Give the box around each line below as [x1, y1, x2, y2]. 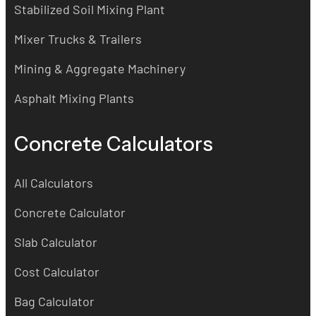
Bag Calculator [14, 293, 95, 309]
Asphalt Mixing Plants [14, 90, 134, 106]
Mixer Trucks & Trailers [14, 30, 142, 47]
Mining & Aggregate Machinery [14, 60, 186, 76]
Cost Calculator [14, 263, 99, 279]
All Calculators [14, 174, 93, 190]
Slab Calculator [14, 233, 97, 250]
